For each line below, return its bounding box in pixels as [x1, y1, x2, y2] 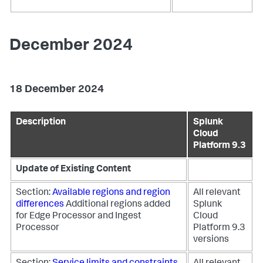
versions [193, 235, 229, 245]
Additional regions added [66, 200, 170, 210]
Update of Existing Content [16, 165, 131, 174]
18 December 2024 [9, 85, 104, 95]
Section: [16, 188, 52, 198]
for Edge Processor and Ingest [16, 212, 141, 221]
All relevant [193, 188, 241, 198]
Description [16, 118, 66, 127]
